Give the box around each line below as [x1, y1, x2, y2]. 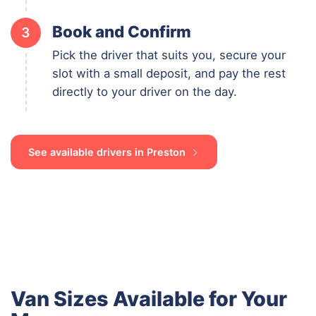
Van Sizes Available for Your [11, 286, 287, 311]
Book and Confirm [52, 21, 191, 41]
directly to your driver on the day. [52, 84, 237, 99]
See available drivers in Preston [28, 145, 188, 158]
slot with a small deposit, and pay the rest [52, 66, 286, 80]
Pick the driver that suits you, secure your [52, 47, 286, 62]
